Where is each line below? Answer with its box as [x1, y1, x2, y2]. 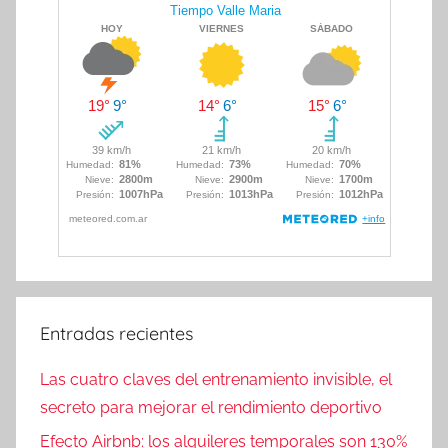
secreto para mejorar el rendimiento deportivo [40, 397, 382, 417]
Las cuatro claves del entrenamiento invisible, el [40, 369, 392, 389]
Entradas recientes [40, 322, 193, 346]
